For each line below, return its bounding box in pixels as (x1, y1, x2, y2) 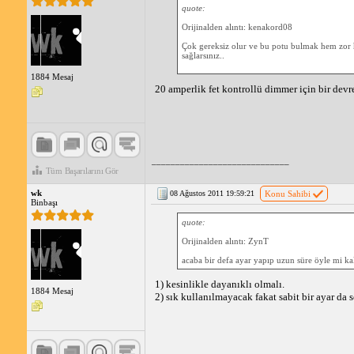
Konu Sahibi (264, 189, 311, 198)
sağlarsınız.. (181, 51, 224, 60)
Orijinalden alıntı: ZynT (181, 236, 269, 246)
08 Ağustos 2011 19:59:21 (169, 189, 254, 198)
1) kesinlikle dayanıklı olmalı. (154, 278, 284, 290)
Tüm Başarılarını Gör (45, 166, 119, 175)
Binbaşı (30, 198, 58, 207)
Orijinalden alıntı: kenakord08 (181, 22, 292, 32)
